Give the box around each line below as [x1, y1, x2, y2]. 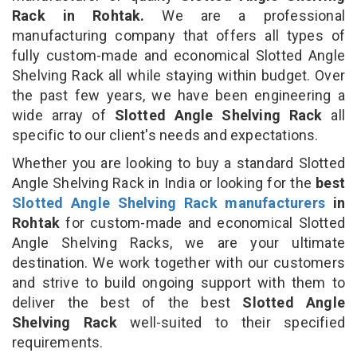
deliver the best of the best [12, 293, 243, 311]
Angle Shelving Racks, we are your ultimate [12, 233, 345, 251]
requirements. [12, 333, 107, 351]
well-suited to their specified [130, 313, 345, 331]
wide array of [12, 106, 115, 124]
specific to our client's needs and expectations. [12, 126, 319, 143]
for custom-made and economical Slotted [60, 214, 345, 231]
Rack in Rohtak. [12, 6, 145, 24]
